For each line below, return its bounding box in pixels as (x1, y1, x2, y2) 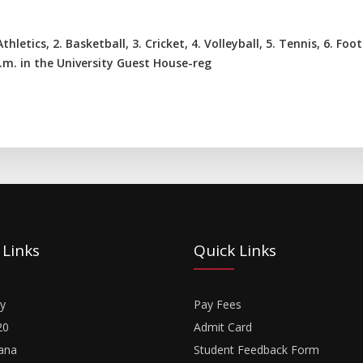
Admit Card (194, 319, 252, 335)
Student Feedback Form (194, 342, 319, 357)
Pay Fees (194, 297, 241, 312)
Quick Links (194, 240, 276, 261)
